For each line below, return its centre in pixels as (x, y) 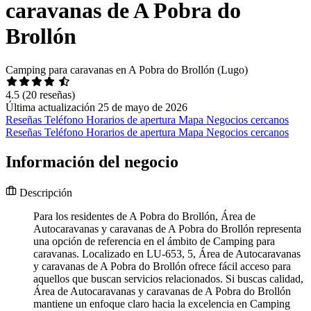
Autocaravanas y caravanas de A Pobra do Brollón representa (167, 229)
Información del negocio (92, 162)
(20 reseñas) (49, 95)
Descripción (44, 193)
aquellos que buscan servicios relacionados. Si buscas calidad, (168, 279)
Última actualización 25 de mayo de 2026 (96, 108)
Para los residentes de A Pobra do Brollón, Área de (144, 217)
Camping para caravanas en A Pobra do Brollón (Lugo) (127, 70)
